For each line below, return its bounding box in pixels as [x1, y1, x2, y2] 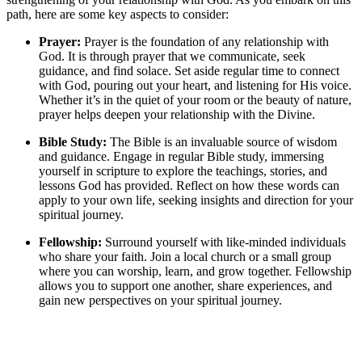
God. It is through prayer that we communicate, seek [39, 49, 305, 64]
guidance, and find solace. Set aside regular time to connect [39, 64, 339, 78]
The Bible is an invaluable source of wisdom [107, 135, 337, 149]
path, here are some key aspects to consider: [6, 7, 229, 22]
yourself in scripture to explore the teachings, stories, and [39, 164, 327, 179]
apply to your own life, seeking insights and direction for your [39, 193, 353, 208]
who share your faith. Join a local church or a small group [39, 250, 331, 264]
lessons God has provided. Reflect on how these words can [39, 179, 339, 193]
